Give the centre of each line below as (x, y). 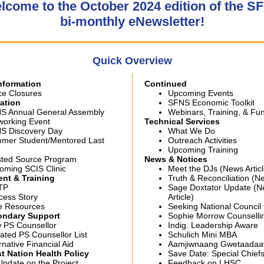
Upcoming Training (203, 150)
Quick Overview (132, 61)
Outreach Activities (202, 140)
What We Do (192, 131)
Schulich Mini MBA (202, 235)
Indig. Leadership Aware (213, 225)
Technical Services (182, 121)
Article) (181, 197)
